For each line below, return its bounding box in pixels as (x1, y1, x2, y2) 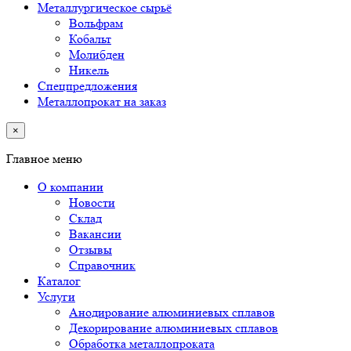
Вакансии (69, 226, 121, 241)
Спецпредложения (38, 78, 137, 93)
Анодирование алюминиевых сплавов (69, 304, 275, 320)
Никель (69, 62, 109, 78)
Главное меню (6, 150, 82, 166)
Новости (69, 194, 115, 210)
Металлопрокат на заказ (38, 93, 166, 109)
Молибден (69, 46, 125, 62)
